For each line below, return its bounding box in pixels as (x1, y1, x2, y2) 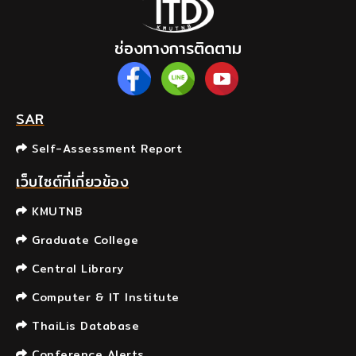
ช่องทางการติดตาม (114, 36, 242, 61)
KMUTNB (27, 203, 82, 221)
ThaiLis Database (27, 317, 139, 335)
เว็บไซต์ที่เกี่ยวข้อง (16, 170, 129, 194)
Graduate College (27, 231, 138, 250)
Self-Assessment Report (27, 140, 182, 158)
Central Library (27, 260, 124, 278)
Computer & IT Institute (27, 288, 180, 307)
